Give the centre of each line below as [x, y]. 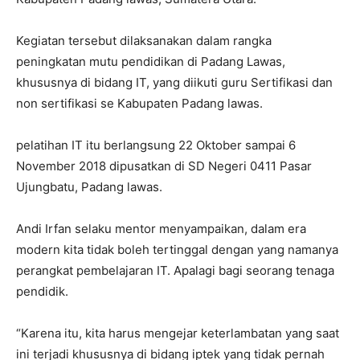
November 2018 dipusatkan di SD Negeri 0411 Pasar [164, 166]
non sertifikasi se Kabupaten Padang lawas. [139, 103]
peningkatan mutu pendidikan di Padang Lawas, [151, 61]
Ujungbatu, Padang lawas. [89, 186]
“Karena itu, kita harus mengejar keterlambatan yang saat [178, 333]
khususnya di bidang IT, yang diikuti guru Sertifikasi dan [174, 82]
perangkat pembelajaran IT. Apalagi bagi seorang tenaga [175, 270]
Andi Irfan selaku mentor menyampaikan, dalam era [161, 228]
